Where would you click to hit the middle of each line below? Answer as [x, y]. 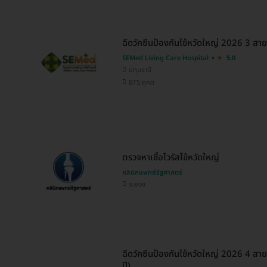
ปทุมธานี [140, 70]
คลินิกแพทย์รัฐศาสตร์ [152, 172]
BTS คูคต [142, 83]
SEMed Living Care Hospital [165, 58]
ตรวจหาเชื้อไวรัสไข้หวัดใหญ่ [171, 157]
